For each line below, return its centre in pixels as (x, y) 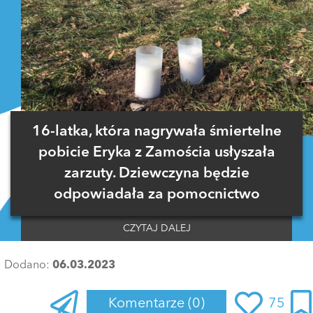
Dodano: (28, 266)
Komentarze (148, 304)
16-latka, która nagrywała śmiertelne (156, 132)
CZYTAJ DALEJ (156, 229)
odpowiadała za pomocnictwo (156, 195)
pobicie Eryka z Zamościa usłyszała (156, 153)
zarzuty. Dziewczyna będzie (156, 174)
